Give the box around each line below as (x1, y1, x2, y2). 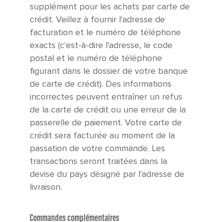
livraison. (30, 182, 62, 193)
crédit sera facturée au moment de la (30, 130, 175, 141)
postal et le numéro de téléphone (30, 53, 162, 64)
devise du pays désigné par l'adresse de (30, 169, 184, 180)
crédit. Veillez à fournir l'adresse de (30, 14, 165, 25)
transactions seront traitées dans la (30, 156, 167, 167)
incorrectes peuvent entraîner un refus (30, 92, 182, 103)
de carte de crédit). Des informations (30, 79, 171, 90)
